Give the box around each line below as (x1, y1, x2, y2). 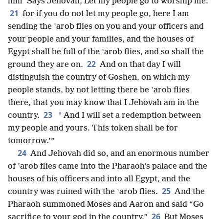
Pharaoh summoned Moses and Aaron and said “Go (8, 200, 204, 209)
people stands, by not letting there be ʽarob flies (8, 86, 190, 95)
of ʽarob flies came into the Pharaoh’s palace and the (8, 162, 207, 171)
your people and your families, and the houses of (8, 35, 194, 44)
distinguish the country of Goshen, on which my (8, 73, 190, 82)
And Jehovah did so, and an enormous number (28, 149, 209, 158)
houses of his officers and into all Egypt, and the (8, 175, 190, 184)
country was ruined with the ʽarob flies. (8, 187, 158, 197)
